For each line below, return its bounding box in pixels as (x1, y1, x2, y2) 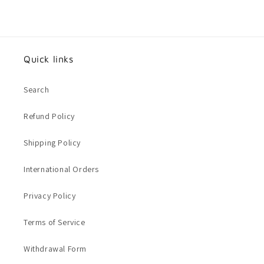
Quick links (24, 54, 74, 65)
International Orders (24, 164, 99, 175)
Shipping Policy (24, 137, 81, 148)
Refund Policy (24, 111, 75, 122)
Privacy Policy (24, 190, 76, 202)
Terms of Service (24, 217, 85, 228)
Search (24, 84, 49, 95)
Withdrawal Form (24, 243, 87, 255)
